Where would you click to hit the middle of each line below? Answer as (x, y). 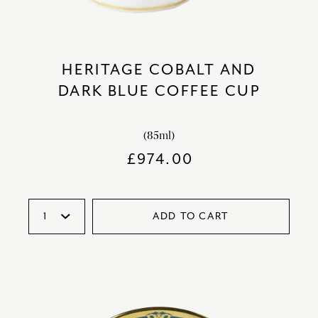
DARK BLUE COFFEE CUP (159, 91)
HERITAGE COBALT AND (159, 69)
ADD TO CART (191, 216)
